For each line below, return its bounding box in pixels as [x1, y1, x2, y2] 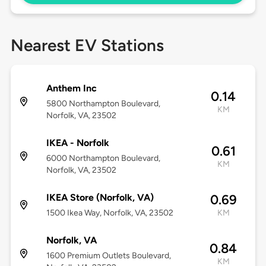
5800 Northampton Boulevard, [46, 99, 160, 109]
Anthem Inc [46, 83, 97, 94]
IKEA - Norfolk [46, 137, 109, 149]
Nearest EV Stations [10, 35, 164, 56]
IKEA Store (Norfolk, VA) [46, 192, 154, 204]
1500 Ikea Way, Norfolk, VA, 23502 [46, 208, 173, 218]
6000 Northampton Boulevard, [46, 153, 160, 164]
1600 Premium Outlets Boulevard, [46, 251, 171, 261]
